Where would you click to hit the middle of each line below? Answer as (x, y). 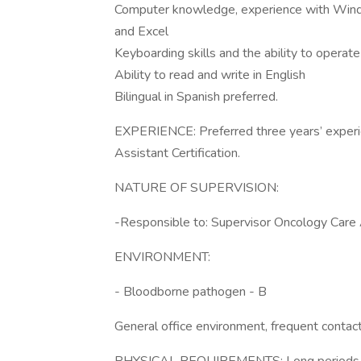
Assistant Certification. (177, 153)
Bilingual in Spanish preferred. (196, 97)
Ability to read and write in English (210, 75)
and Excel (141, 31)
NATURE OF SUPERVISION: (197, 188)
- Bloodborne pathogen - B (191, 292)
